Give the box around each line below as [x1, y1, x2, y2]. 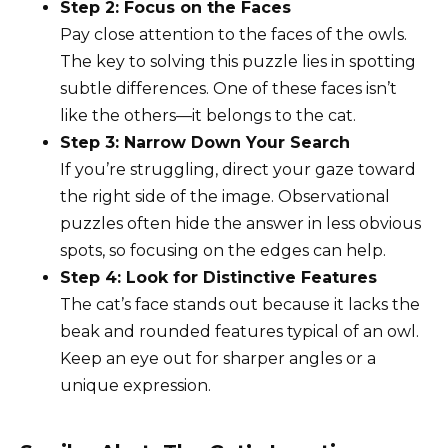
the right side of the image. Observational [60, 187, 390, 207]
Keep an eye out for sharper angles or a [60, 349, 376, 369]
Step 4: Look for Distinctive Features [60, 268, 377, 288]
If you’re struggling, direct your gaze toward [60, 160, 416, 180]
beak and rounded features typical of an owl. [60, 322, 419, 342]
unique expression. [60, 376, 211, 396]
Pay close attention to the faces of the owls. [60, 25, 407, 45]
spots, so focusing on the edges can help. [60, 241, 386, 261]
